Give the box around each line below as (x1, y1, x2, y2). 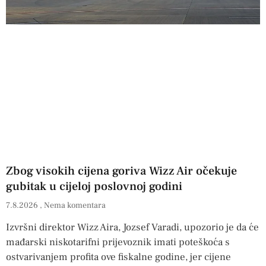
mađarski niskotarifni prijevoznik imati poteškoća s (6, 235, 230, 249)
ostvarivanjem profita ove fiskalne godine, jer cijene (6, 250, 231, 264)
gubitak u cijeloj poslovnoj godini (6, 178, 182, 194)
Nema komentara (44, 199, 106, 211)
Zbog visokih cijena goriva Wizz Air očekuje (6, 163, 237, 179)
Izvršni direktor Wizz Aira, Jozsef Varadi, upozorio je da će (6, 220, 259, 234)
